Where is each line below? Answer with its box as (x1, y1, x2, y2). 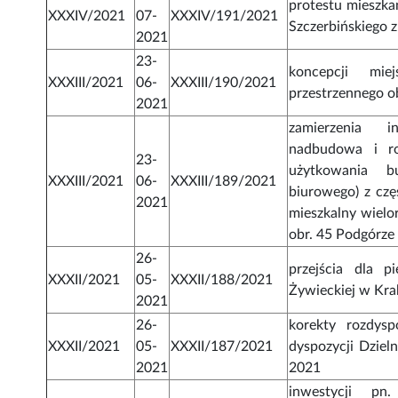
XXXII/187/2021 (171, 339, 274, 354)
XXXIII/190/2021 (171, 76, 277, 91)
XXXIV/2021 (48, 9, 126, 24)
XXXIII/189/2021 (171, 174, 277, 189)
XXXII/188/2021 (171, 273, 274, 288)
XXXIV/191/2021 (171, 9, 279, 24)
